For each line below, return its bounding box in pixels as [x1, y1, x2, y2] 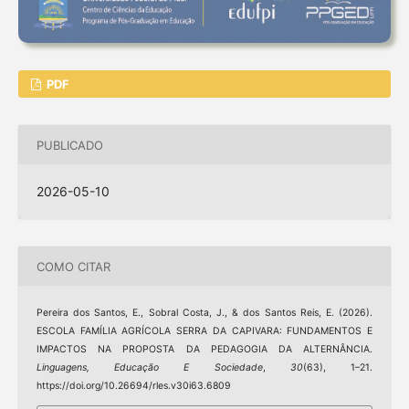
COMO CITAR [36, 258, 110, 274]
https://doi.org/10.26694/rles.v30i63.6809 [36, 380, 231, 393]
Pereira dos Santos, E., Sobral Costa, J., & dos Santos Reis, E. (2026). [36, 307, 373, 320]
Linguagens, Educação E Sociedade [36, 362, 263, 374]
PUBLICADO [36, 137, 103, 152]
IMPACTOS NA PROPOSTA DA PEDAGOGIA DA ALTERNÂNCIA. [36, 343, 373, 356]
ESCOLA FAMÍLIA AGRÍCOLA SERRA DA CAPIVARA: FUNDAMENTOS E [36, 325, 373, 338]
